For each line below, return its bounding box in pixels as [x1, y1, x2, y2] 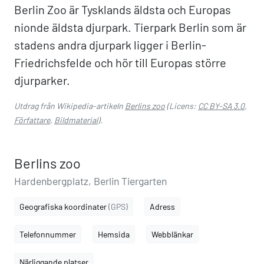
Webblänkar [151, 229, 193, 239]
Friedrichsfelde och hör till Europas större [14, 55, 226, 70]
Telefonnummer [19, 229, 76, 239]
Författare [14, 115, 50, 125]
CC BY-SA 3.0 [198, 101, 245, 111]
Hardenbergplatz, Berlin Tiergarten [14, 174, 167, 187]
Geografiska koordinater [19, 202, 108, 212]
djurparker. [14, 73, 70, 87]
